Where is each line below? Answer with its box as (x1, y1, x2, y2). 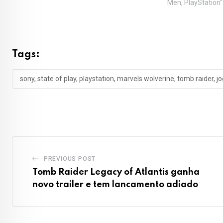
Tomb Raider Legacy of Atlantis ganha (32, 168, 200, 177)
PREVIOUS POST (43, 155, 96, 163)
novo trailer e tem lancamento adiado (32, 180, 198, 190)
